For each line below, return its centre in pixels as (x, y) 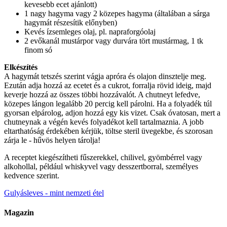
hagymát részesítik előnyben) (71, 22)
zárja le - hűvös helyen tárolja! (52, 140)
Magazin (19, 213)
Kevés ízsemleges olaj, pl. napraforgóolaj (90, 31)
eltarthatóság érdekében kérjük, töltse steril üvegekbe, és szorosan (108, 131)
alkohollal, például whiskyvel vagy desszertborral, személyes (101, 166)
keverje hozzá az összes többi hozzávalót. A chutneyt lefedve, (102, 94)
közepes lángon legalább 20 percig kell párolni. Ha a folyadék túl (108, 103)
